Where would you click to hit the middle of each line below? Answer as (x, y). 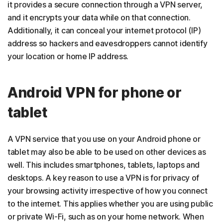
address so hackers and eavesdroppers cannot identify (108, 44)
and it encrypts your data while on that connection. (99, 18)
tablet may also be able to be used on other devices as (107, 152)
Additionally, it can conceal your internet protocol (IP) (104, 31)
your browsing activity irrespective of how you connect (108, 191)
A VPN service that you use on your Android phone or (104, 139)
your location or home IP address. (68, 56)
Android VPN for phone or (95, 93)
